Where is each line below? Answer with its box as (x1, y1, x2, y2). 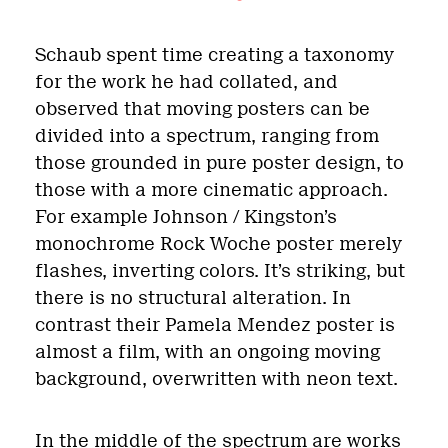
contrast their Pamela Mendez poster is (35, 314, 395, 336)
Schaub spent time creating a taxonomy (35, 44, 394, 66)
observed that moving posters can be (35, 98, 370, 120)
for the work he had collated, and (35, 71, 338, 93)
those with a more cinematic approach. (35, 179, 388, 201)
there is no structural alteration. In (35, 287, 351, 309)
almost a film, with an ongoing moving (35, 341, 380, 363)
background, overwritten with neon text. (35, 368, 398, 390)
